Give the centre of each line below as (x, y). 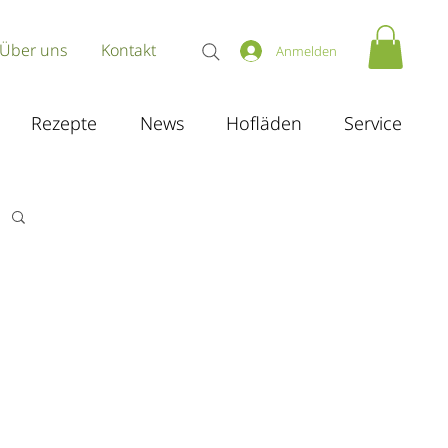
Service (373, 123)
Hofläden (264, 123)
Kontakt (128, 50)
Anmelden (306, 50)
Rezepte (64, 123)
